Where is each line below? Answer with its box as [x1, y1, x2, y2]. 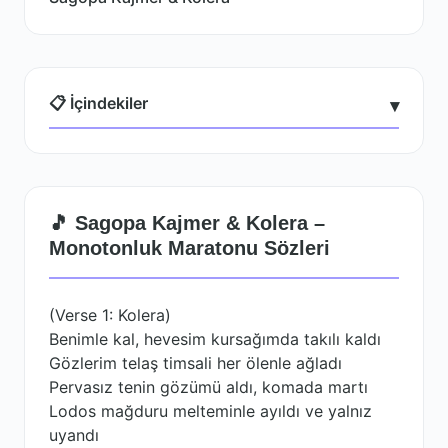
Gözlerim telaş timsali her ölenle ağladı [49, 353, 342, 373]
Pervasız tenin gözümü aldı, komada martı [49, 377, 368, 397]
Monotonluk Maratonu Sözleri [49, 237, 330, 259]
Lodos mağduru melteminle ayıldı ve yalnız [49, 401, 372, 421]
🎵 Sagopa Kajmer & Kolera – [49, 212, 325, 234]
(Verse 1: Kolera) [49, 305, 171, 325]
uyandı [49, 425, 99, 445]
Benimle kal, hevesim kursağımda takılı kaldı [49, 329, 381, 349]
